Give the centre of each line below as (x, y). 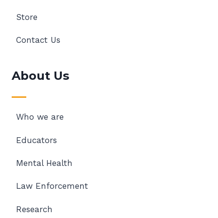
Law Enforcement (52, 186)
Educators (36, 140)
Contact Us (38, 40)
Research (34, 209)
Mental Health (44, 163)
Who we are (40, 117)
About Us (40, 76)
